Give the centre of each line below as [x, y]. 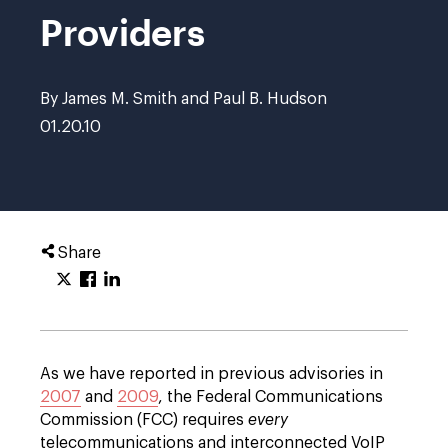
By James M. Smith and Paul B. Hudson [183, 99]
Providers [122, 32]
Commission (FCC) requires [144, 420]
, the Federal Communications [270, 397]
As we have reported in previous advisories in [211, 374]
